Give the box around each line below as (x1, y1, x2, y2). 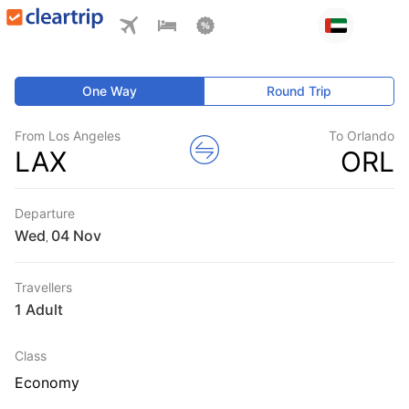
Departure (15, 205, 75, 221)
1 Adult (15, 300, 63, 319)
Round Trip (267, 83, 332, 99)
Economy (15, 373, 79, 392)
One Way (82, 83, 138, 99)
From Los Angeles (15, 128, 121, 143)
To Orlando (329, 128, 394, 143)
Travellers (15, 279, 72, 295)
